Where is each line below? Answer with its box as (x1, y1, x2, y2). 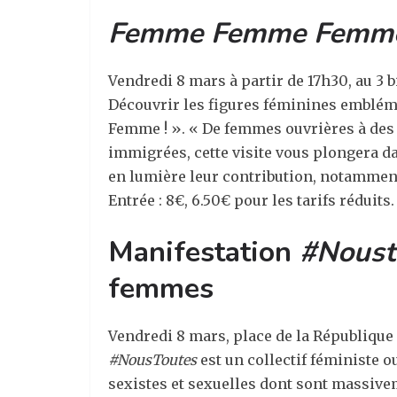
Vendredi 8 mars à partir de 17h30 (108, 72, 348, 90)
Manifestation (108, 233, 300, 271)
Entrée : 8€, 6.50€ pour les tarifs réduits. (108, 191, 394, 209)
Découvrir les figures (108, 96, 260, 113)
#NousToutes (108, 351, 197, 369)
